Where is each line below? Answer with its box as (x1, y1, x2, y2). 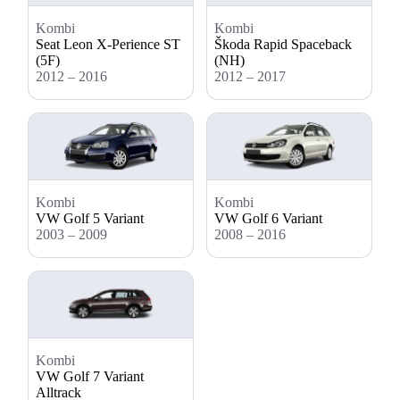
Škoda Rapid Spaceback (214, 37, 352, 53)
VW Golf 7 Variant (36, 368, 144, 384)
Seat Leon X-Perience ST (36, 37, 180, 53)
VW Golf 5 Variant (36, 210, 144, 226)
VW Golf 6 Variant (214, 210, 322, 226)
